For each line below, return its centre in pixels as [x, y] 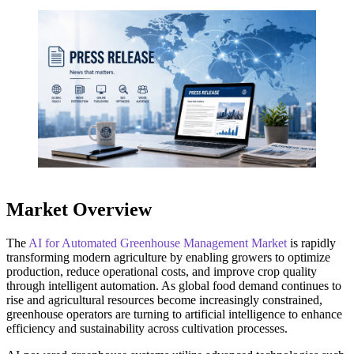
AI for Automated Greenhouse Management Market [158, 243]
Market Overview [79, 210]
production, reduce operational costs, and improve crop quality [162, 272]
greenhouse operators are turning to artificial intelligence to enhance [174, 314]
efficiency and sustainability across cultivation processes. [147, 329]
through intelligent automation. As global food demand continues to [174, 286]
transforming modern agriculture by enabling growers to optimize [168, 258]
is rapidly [311, 243]
